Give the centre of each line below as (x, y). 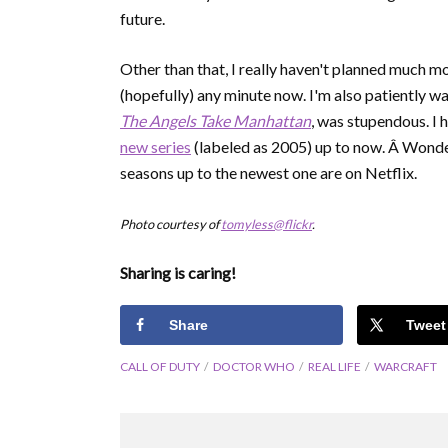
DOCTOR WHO (254, 367)
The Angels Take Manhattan (215, 121)
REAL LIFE (334, 367)
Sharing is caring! (178, 273)
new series (155, 147)
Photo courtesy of (170, 224)
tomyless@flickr (266, 224)
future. (142, 19)
